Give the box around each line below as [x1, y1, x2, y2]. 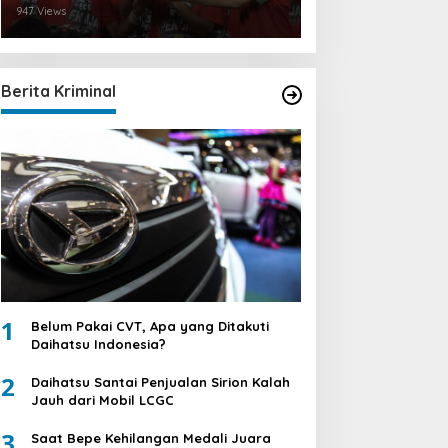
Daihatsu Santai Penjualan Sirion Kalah [30, 373, 290, 390]
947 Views [15, 3, 66, 18]
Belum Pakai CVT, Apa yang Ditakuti [30, 317, 269, 334]
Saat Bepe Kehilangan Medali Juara [30, 429, 271, 446]
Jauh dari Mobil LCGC [30, 391, 174, 408]
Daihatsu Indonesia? [30, 335, 166, 352]
